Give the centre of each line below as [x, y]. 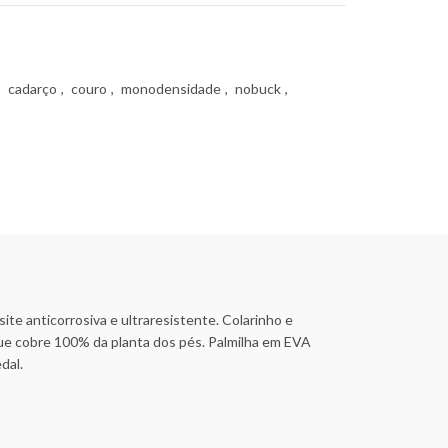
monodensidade [171, 88]
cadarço [32, 88]
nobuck [258, 88]
